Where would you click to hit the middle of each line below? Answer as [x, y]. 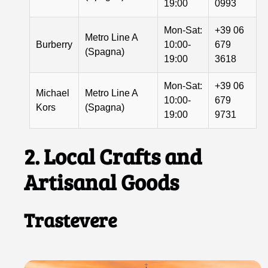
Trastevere [71, 220]
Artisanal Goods [102, 181]
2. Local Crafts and [113, 156]
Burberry [54, 44]
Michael [53, 93]
